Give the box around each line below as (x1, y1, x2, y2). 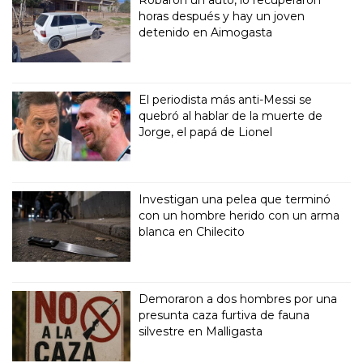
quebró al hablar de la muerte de (139, 109, 323, 124)
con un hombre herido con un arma (139, 208, 340, 224)
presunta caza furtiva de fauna (139, 308, 310, 323)
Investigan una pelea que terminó (139, 192, 331, 207)
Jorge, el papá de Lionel (139, 125, 273, 140)
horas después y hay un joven (139, 9, 305, 24)
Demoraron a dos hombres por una (139, 292, 338, 307)
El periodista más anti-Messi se (139, 92, 313, 108)
